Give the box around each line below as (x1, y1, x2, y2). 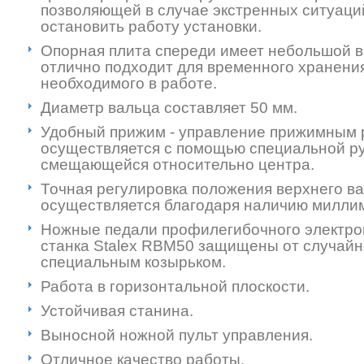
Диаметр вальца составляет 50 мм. (41, 99, 297, 116)
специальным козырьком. (41, 253, 226, 271)
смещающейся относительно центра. (41, 156, 314, 173)
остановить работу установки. (41, 18, 262, 35)
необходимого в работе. (41, 75, 217, 92)
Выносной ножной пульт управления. (41, 327, 313, 344)
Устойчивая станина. (41, 302, 193, 319)
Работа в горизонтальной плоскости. (41, 278, 310, 295)
